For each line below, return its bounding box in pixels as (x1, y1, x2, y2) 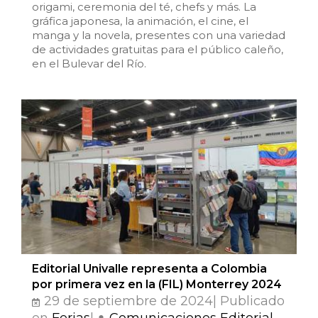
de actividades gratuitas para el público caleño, (32, 42, 283, 56)
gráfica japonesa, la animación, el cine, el (32, 13, 248, 28)
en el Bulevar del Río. (32, 56, 146, 70)
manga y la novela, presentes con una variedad (32, 28, 285, 42)
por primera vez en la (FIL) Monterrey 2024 (32, 277, 282, 291)
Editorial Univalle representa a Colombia (32, 261, 267, 275)
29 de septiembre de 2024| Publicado (40, 292, 285, 309)
